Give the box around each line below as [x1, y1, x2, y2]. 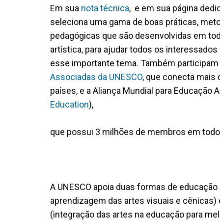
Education [50, 99, 89, 110]
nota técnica [81, 2, 129, 13]
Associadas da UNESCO [50, 71, 142, 82]
